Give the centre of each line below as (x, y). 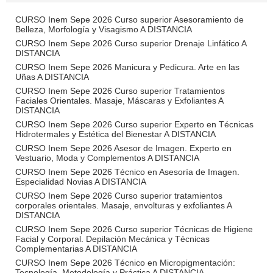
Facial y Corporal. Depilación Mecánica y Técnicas (112, 239)
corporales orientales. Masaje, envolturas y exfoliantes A (123, 205)
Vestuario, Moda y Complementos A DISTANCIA (107, 158)
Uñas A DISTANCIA (52, 77)
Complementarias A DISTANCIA (76, 249)
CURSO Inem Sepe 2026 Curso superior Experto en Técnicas (134, 124)
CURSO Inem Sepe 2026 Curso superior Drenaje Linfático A (131, 43)
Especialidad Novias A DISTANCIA (81, 182)
